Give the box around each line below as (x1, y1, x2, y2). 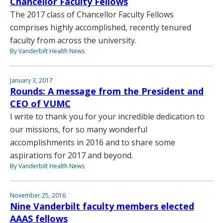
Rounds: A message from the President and (10, 85, 204, 98)
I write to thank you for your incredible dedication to (10, 111, 205, 122)
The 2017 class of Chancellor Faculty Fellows (10, 9, 174, 20)
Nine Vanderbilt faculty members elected (10, 200, 194, 213)
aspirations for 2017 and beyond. (10, 150, 133, 161)
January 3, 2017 (10, 76, 53, 85)
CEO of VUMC (10, 98, 71, 110)
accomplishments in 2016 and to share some (10, 137, 175, 148)
